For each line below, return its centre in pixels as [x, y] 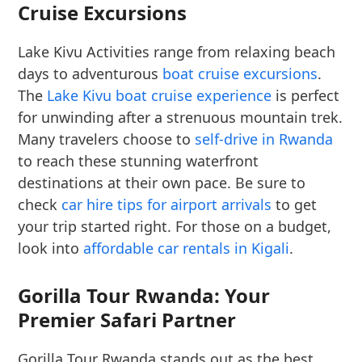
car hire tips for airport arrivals [167, 204]
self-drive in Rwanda [264, 139]
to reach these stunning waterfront [139, 161]
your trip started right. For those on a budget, [175, 226]
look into [51, 248]
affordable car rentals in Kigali [187, 248]
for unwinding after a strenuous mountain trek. [181, 117]
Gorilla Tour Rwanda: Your [144, 295]
